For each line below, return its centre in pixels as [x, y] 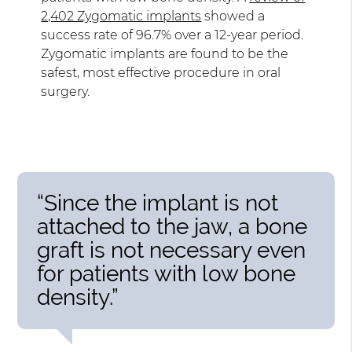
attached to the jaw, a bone [172, 226]
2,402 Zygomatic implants [121, 16]
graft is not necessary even [172, 250]
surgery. [66, 91]
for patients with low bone [167, 273]
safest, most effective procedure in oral [161, 72]
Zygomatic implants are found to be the [165, 53]
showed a [233, 16]
